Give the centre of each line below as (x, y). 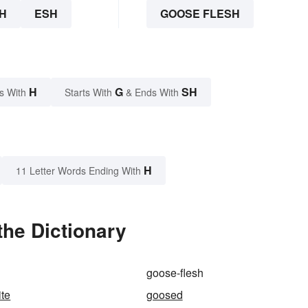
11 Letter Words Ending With (78, 170)
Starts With (90, 92)
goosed (164, 294)
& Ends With (152, 92)
